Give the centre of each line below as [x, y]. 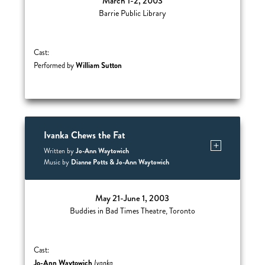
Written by [59, 151]
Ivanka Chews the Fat [84, 135]
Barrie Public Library [132, 13]
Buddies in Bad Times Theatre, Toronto [132, 211]
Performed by [55, 66]
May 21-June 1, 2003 [132, 198]
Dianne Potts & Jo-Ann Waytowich [120, 162]
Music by [57, 162]
